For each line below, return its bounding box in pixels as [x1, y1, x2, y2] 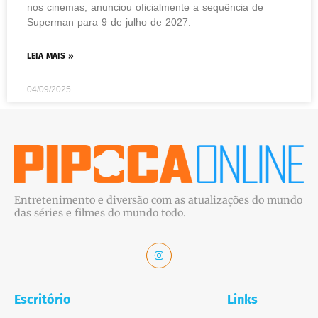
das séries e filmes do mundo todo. [14, 207, 186, 219]
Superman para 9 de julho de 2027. [27, 16, 198, 28]
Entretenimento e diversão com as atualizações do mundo [14, 194, 302, 207]
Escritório [14, 292, 71, 308]
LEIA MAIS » [27, 51, 74, 61]
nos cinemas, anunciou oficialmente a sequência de [27, 1, 263, 13]
